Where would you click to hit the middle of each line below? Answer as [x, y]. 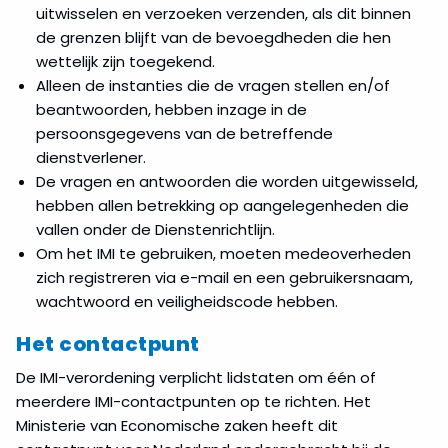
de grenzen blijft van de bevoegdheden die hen [213, 37]
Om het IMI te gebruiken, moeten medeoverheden [223, 253]
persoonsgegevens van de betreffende [184, 133]
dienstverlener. [91, 157]
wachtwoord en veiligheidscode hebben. [187, 301]
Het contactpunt [108, 343]
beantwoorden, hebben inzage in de [171, 109]
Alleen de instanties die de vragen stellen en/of [213, 85]
